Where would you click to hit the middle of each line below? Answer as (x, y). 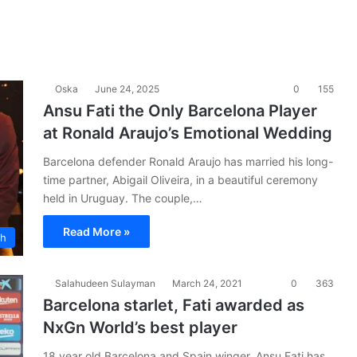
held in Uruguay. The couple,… (123, 198)
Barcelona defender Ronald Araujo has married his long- (188, 161)
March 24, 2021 (207, 283)
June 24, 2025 (127, 89)
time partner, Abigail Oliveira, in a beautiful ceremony (180, 180)
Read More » (96, 231)
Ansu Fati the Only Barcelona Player (180, 111)
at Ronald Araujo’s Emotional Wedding (188, 133)
